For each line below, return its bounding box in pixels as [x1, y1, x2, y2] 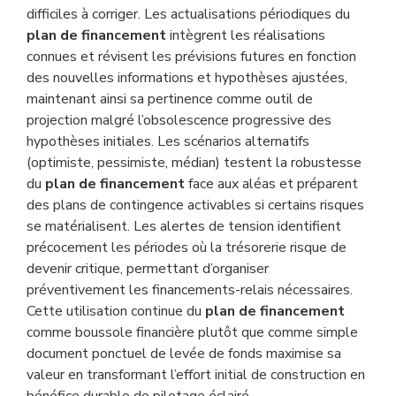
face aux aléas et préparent [185, 174, 358, 194]
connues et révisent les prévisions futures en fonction [27, 47, 356, 66]
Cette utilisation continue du [27, 301, 205, 321]
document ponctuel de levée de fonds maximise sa [27, 344, 341, 363]
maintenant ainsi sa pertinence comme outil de [27, 89, 313, 109]
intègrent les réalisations [166, 26, 325, 45]
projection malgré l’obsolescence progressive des [27, 110, 331, 130]
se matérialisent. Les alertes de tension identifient [27, 217, 341, 236]
